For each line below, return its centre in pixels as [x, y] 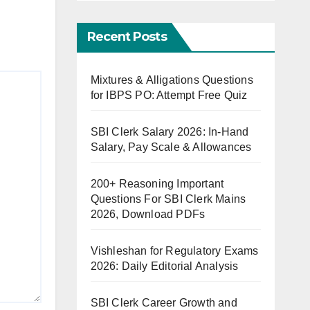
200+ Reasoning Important [157, 183]
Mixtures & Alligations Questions [172, 80]
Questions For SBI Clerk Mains [168, 199]
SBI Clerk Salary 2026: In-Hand [170, 131]
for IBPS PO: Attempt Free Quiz [169, 95]
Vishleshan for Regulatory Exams [174, 250]
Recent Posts [127, 36]
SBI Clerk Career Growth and [164, 302]
